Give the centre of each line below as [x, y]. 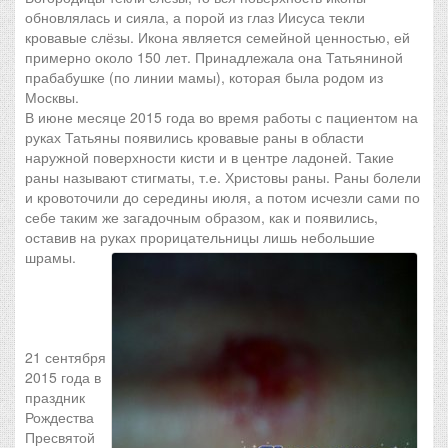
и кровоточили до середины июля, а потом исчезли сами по [222, 197]
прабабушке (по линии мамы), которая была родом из [204, 77]
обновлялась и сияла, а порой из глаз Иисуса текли [195, 17]
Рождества [59, 417]
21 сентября [65, 357]
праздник [55, 397]
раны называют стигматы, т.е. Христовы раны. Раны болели [223, 177]
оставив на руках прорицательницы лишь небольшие [200, 237]
